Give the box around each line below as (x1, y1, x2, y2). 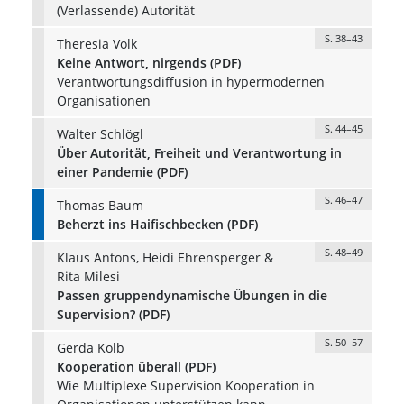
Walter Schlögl (56, 124, 143, 142)
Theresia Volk (56, 34, 137, 52)
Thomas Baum (56, 196, 143, 214)
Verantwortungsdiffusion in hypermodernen (56, 72, 325, 90)
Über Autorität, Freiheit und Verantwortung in (56, 143, 342, 161)
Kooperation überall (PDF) (56, 357, 216, 375)
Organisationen (56, 91, 151, 109)
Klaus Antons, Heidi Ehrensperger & (56, 248, 273, 266)
